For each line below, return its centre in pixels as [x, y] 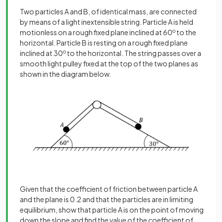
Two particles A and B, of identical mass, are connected [108, 11]
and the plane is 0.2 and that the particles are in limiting [107, 199]
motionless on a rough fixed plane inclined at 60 [96, 32]
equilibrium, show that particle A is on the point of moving [112, 210]
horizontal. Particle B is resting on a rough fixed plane [104, 42]
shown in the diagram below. [65, 74]
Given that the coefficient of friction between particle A [109, 189]
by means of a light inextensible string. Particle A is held [107, 22]
